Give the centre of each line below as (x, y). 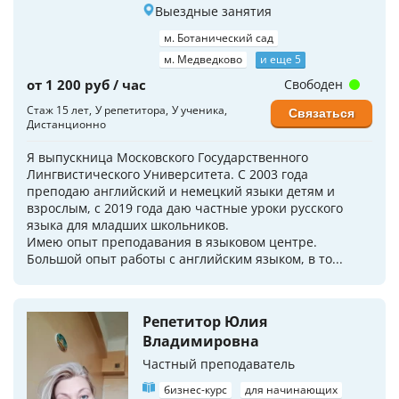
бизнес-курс (195, 389)
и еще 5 (281, 59)
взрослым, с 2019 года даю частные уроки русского (185, 208)
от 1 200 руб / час (86, 84)
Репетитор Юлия (205, 321)
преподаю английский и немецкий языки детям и (181, 191)
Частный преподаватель (219, 363)
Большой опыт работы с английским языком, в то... (185, 258)
